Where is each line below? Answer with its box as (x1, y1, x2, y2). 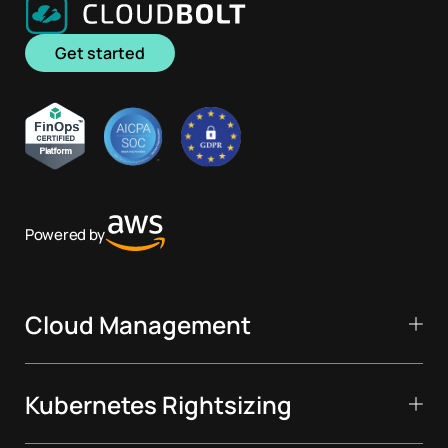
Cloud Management (25, 305, 251, 341)
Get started (55, 40, 145, 64)
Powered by (25, 223, 105, 244)
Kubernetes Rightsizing (25, 385, 292, 421)
